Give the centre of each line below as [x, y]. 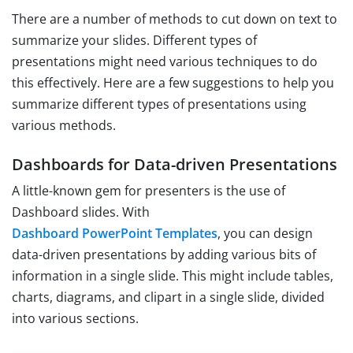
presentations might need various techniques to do [165, 61]
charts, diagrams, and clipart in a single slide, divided [168, 297]
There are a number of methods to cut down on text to [175, 19]
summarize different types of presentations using [159, 104]
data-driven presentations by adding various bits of [164, 254]
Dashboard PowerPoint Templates [115, 233]
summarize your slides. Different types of [134, 40]
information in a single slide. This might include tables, [173, 275]
